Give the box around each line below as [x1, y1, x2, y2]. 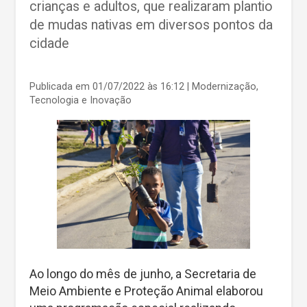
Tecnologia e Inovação [29, 94, 132, 106]
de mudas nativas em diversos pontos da [29, 17, 273, 34]
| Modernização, [187, 80, 258, 93]
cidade [29, 36, 69, 52]
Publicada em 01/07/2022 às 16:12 [29, 80, 187, 93]
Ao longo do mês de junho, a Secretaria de [29, 266, 256, 281]
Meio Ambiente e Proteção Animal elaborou [29, 283, 263, 298]
